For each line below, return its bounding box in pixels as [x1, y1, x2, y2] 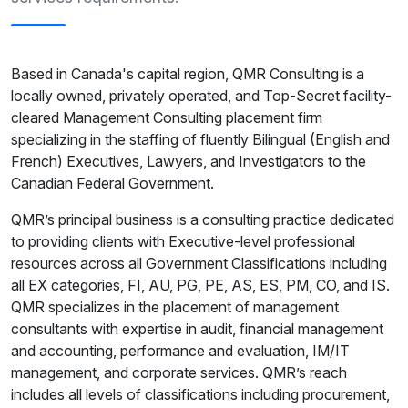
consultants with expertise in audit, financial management [11, 320, 383, 339]
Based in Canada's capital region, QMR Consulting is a [11, 65, 364, 84]
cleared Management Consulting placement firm [11, 108, 322, 127]
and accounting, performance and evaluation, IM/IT [11, 342, 350, 361]
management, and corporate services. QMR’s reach [11, 363, 347, 382]
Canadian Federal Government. [11, 174, 221, 193]
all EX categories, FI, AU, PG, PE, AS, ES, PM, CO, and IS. [11, 276, 390, 295]
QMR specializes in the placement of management [11, 298, 339, 317]
